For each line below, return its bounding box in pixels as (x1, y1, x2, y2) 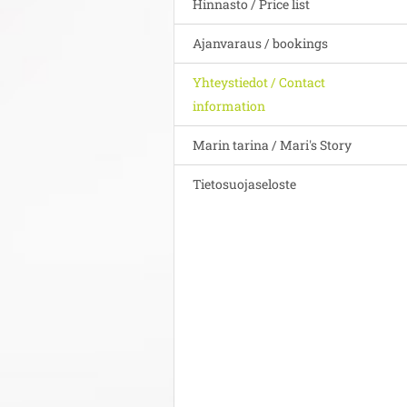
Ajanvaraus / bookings (193, 34, 328, 52)
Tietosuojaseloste (193, 174, 296, 193)
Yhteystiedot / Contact (193, 73, 325, 91)
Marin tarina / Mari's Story (193, 135, 352, 154)
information (193, 96, 265, 114)
